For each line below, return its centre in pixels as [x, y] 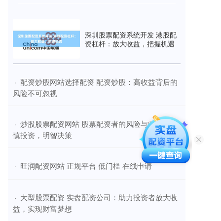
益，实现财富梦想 [42, 209]
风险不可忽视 [35, 93]
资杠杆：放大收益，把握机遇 [130, 43]
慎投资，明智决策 [42, 135]
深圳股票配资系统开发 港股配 [131, 34]
